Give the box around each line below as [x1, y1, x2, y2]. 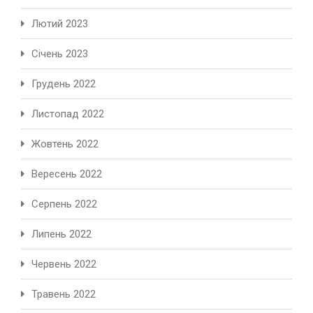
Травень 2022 [31, 288, 96, 301]
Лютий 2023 [31, 17, 88, 31]
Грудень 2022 [31, 78, 96, 91]
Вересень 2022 [31, 168, 102, 181]
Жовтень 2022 [31, 138, 99, 151]
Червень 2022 [31, 258, 96, 271]
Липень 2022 [31, 228, 92, 241]
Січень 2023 [31, 48, 88, 61]
